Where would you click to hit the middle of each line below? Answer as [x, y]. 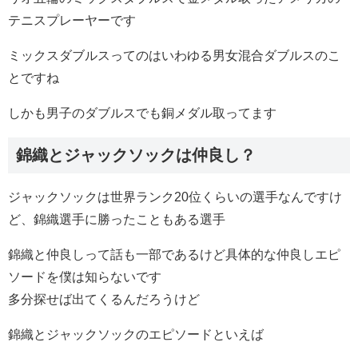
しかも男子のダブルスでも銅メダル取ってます [142, 113]
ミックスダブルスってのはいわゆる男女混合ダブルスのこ [174, 55]
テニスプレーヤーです [72, 20]
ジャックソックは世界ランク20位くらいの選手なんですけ [175, 197]
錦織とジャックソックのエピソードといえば [136, 334]
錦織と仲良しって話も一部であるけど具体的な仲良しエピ [174, 254]
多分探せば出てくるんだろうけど [104, 299]
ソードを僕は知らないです [85, 276]
